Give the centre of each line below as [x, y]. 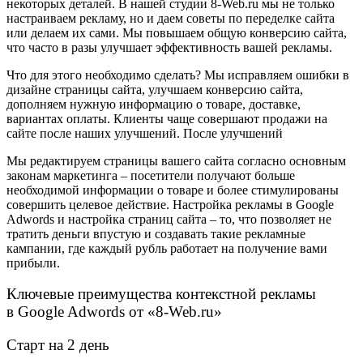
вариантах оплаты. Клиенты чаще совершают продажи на [167, 118]
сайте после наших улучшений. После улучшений [145, 133]
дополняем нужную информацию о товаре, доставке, [154, 104]
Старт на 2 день [58, 345]
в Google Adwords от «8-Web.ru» [114, 312]
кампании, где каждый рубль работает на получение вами [167, 248]
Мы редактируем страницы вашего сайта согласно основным [176, 160]
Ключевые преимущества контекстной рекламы [161, 294]
